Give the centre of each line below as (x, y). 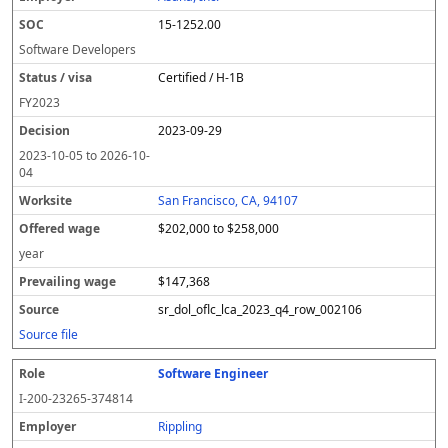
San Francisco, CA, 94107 (228, 200)
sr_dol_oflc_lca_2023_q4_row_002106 (260, 309)
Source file (48, 334)
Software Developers (77, 49)
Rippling (180, 426)
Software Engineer (213, 373)
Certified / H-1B (201, 77)
